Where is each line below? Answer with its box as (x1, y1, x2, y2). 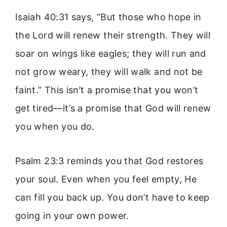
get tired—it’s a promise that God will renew (15, 102, 211, 113)
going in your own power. (15, 210, 129, 221)
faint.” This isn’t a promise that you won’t (15, 84, 199, 95)
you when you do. (15, 121, 95, 132)
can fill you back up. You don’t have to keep (15, 192, 210, 203)
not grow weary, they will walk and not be (15, 66, 203, 77)
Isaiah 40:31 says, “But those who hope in (15, 11, 202, 22)
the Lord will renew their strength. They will (15, 29, 211, 41)
